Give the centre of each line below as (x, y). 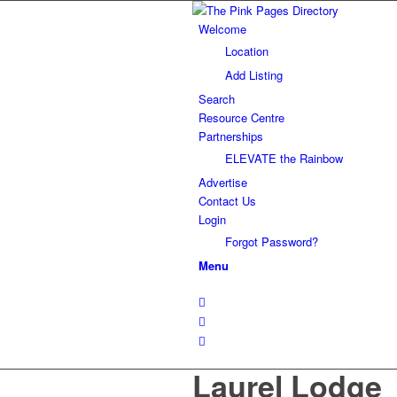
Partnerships (231, 136)
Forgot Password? (272, 241)
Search (217, 99)
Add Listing (254, 75)
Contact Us (227, 201)
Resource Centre (241, 117)
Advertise (223, 182)
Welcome (222, 29)
